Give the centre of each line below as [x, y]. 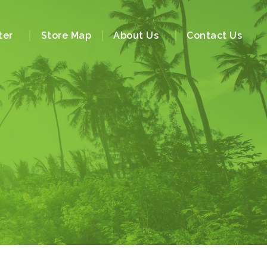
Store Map [66, 35]
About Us [136, 35]
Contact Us [214, 35]
